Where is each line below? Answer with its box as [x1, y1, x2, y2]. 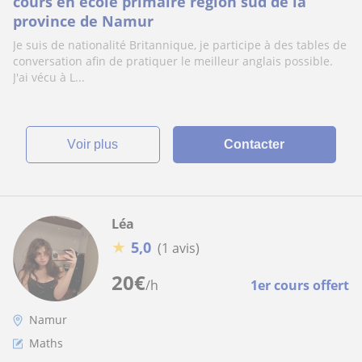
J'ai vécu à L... [13, 69, 85, 85]
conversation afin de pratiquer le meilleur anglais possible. [13, 53, 333, 69]
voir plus [76, 137, 119, 151]
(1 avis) [158, 238, 200, 257]
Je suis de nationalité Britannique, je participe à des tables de [13, 37, 347, 53]
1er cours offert [250, 276, 349, 294]
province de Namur [13, 11, 154, 31]
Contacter [224, 137, 285, 151]
